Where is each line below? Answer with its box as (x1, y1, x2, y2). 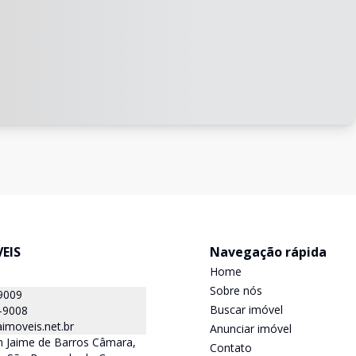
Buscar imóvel (210, 302, 283, 317)
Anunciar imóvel (210, 321, 292, 336)
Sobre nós (210, 283, 262, 298)
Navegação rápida (210, 243, 327, 261)
